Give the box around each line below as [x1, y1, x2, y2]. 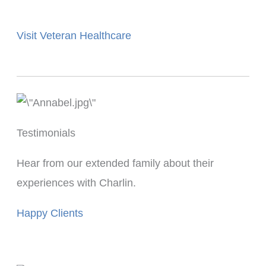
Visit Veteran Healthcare [16, 30, 131, 42]
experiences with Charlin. [16, 177, 136, 189]
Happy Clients [16, 207, 83, 220]
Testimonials [16, 127, 75, 140]
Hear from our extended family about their [16, 157, 214, 170]
